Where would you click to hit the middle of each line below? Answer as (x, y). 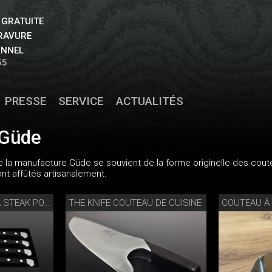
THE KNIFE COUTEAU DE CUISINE (135, 203)
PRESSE (25, 101)
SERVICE (81, 101)
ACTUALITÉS (150, 101)
